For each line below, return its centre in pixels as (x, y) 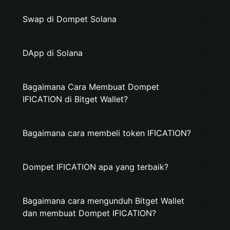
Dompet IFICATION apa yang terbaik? (95, 167)
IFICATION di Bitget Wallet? (75, 99)
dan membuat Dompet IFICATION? (89, 213)
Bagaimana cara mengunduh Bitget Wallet (103, 201)
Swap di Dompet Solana (70, 19)
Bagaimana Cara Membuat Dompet (91, 87)
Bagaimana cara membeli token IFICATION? (107, 133)
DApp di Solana (53, 53)
